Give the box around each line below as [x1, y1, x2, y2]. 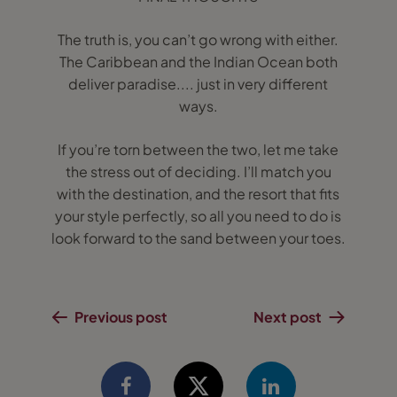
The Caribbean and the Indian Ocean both [58, 52, 338, 71]
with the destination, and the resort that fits [57, 184, 340, 203]
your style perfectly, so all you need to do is [55, 206, 342, 225]
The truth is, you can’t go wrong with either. [58, 30, 339, 49]
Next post [253, 307, 323, 326]
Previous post [74, 307, 167, 326]
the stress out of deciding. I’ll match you [65, 162, 331, 181]
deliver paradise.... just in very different [68, 74, 329, 93]
